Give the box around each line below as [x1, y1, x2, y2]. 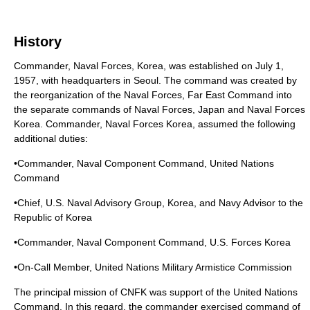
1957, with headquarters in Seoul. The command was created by [14, 75, 297, 86]
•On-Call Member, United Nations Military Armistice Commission [14, 262, 292, 273]
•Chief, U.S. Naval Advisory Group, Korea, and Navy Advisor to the [14, 197, 303, 208]
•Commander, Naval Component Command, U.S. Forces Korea [14, 237, 291, 248]
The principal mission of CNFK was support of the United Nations [14, 286, 298, 298]
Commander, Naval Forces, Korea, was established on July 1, [14, 60, 284, 71]
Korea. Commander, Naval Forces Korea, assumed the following [14, 118, 295, 129]
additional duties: [14, 133, 88, 144]
